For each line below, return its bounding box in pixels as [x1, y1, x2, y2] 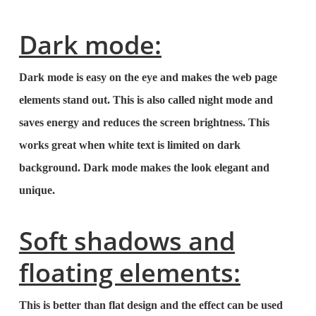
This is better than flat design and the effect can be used [18, 299, 283, 311]
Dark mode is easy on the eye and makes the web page [18, 71, 277, 83]
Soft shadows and [18, 224, 235, 258]
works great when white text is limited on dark [18, 139, 241, 151]
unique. [18, 184, 55, 196]
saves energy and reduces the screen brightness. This [18, 116, 269, 128]
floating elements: [18, 255, 241, 290]
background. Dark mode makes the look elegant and [18, 162, 269, 174]
